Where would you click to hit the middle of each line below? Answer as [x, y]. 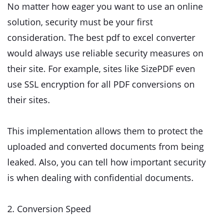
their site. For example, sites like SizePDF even [101, 69]
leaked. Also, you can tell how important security [107, 162]
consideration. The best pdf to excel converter [101, 37]
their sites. [29, 100]
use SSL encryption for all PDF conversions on [101, 84]
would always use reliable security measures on [105, 53]
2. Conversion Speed [49, 209]
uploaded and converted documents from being [106, 146]
